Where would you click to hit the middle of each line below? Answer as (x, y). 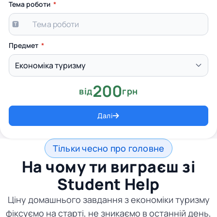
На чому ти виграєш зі (108, 167)
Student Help (108, 184)
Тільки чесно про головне (108, 148)
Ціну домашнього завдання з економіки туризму (108, 200)
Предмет (23, 45)
